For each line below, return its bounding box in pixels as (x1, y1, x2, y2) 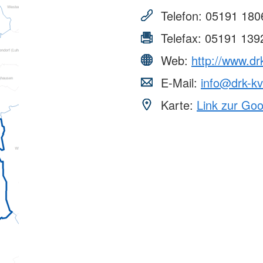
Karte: (157, 96, 197, 113)
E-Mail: (157, 73, 201, 91)
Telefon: (157, 6, 205, 24)
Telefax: (157, 29, 205, 46)
